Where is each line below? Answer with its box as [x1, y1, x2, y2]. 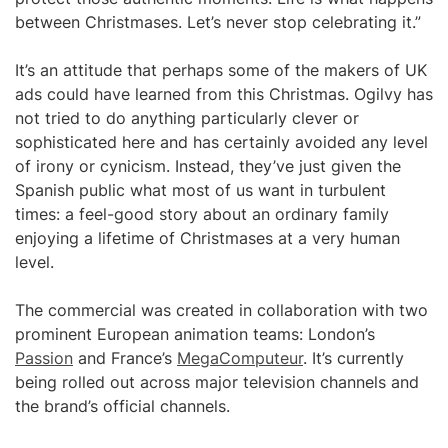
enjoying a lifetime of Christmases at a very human [15, 228, 400, 248]
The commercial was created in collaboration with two [15, 300, 428, 320]
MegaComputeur [177, 348, 303, 368]
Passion [15, 348, 73, 368]
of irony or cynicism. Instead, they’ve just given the [15, 156, 401, 176]
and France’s [73, 348, 177, 368]
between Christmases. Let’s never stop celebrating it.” [15, 12, 421, 32]
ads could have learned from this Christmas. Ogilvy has [15, 84, 433, 104]
